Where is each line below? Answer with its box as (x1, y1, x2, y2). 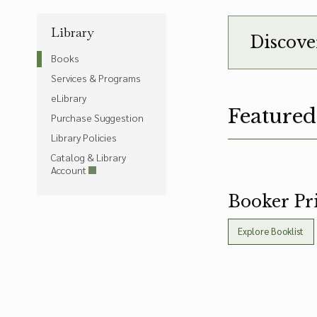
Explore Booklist (237, 225, 304, 237)
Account (51, 163, 86, 176)
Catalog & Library (51, 151, 126, 163)
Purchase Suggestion (51, 111, 144, 124)
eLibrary (51, 91, 86, 104)
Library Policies (51, 131, 117, 144)
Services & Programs (51, 71, 141, 84)
